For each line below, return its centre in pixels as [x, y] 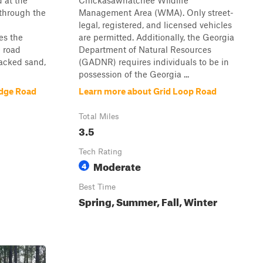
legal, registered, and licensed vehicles [155, 25]
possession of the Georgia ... [134, 74]
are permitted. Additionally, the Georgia [156, 37]
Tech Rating [100, 151]
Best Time [97, 187]
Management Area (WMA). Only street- [156, 12]
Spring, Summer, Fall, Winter [148, 200]
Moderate [117, 165]
